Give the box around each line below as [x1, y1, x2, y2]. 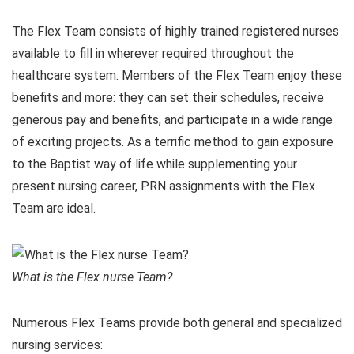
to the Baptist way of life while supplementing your [12, 156, 297, 172]
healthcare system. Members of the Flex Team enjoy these [12, 68, 342, 84]
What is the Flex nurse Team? [12, 269, 172, 285]
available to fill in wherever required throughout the [12, 46, 294, 62]
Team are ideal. [12, 201, 96, 217]
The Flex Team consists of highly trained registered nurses [12, 24, 339, 40]
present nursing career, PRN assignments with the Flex [12, 179, 315, 194]
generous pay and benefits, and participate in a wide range [12, 112, 333, 128]
